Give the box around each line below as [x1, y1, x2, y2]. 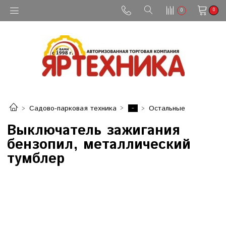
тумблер [7, 149, 65, 169]
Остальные [149, 103, 185, 114]
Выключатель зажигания [7, 121, 180, 141]
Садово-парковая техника [29, 103, 117, 114]
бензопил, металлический [7, 135, 191, 155]
